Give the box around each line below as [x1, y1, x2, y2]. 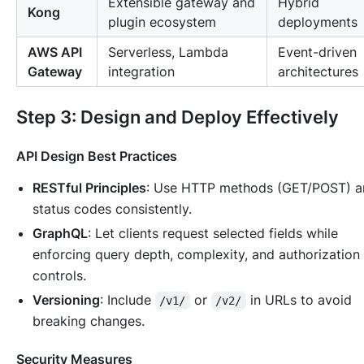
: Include [100, 292, 155, 309]
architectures [278, 63, 358, 80]
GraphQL [32, 225, 88, 242]
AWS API [28, 44, 82, 61]
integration [108, 63, 175, 80]
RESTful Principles [32, 180, 146, 197]
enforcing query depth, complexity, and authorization [32, 246, 360, 263]
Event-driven [278, 44, 357, 61]
